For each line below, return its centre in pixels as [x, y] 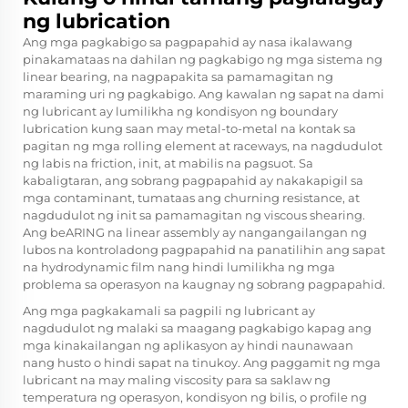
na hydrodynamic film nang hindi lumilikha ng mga [179, 267]
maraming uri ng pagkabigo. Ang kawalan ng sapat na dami [204, 94]
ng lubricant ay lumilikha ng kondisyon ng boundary [180, 112]
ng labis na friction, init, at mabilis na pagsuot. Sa [168, 163]
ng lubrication [97, 22]
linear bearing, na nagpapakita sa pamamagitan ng [178, 77]
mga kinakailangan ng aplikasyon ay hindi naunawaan [188, 346]
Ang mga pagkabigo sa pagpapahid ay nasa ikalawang [188, 42]
